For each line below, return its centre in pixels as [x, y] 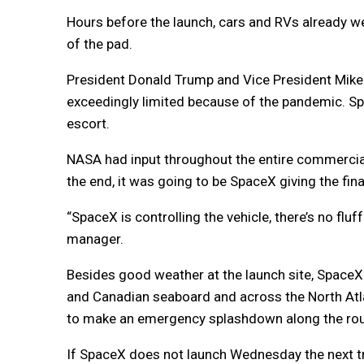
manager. [95, 239]
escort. [88, 124]
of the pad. [100, 44]
